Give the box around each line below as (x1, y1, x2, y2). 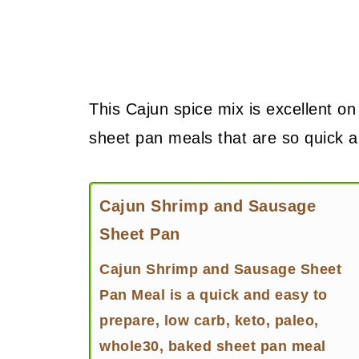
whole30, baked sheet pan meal (99, 338, 326, 354)
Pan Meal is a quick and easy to (99, 287, 328, 303)
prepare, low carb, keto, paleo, (99, 313, 319, 329)
